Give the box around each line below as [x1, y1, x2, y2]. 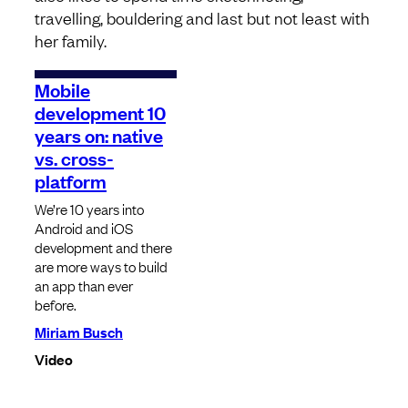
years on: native [35, 122, 163, 148]
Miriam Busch [35, 321, 123, 342]
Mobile [35, 76, 90, 103]
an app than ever [35, 275, 133, 296]
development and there [35, 237, 172, 258]
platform [35, 168, 107, 194]
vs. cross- [35, 145, 114, 171]
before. [35, 294, 76, 315]
